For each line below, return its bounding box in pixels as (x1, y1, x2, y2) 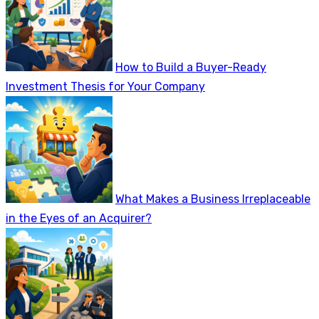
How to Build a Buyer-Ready (115, 61, 266, 75)
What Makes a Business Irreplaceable (115, 192, 310, 206)
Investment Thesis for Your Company (6, 80, 205, 94)
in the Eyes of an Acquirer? (6, 211, 152, 226)
